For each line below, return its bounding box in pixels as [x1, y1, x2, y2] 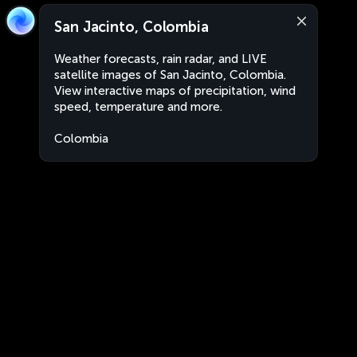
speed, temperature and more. [54, 100, 222, 114]
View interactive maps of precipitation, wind [54, 84, 296, 98]
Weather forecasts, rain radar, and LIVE [54, 52, 267, 66]
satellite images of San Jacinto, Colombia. [54, 68, 286, 82]
